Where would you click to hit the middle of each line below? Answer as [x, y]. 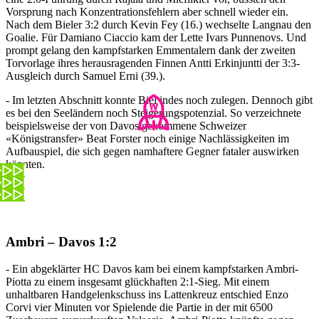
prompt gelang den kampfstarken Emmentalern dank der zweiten [151, 50]
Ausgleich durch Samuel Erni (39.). [85, 75]
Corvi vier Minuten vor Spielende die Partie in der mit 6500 [139, 308]
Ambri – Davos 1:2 [61, 241]
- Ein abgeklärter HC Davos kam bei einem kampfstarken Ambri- [152, 269]
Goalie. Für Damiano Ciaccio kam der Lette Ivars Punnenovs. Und [156, 37]
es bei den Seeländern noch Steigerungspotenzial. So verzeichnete [153, 113]
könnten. [25, 164]
